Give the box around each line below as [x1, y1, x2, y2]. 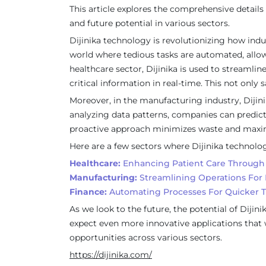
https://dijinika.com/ [69, 249, 152, 260]
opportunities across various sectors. [69, 232, 222, 243]
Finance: [69, 186, 107, 197]
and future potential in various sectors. [69, 18, 230, 28]
